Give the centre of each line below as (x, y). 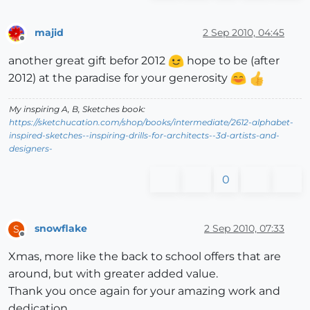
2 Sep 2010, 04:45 (244, 33)
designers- (31, 148)
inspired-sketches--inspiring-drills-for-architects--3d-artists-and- (144, 135)
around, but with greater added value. (113, 273)
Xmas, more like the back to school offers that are (145, 256)
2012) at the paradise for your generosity (119, 77)
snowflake (61, 229)
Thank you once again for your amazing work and (144, 291)
